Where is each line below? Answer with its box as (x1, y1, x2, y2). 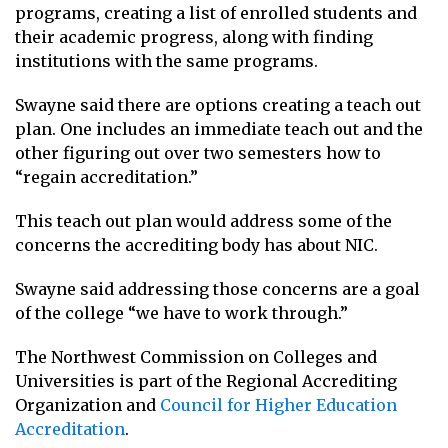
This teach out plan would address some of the (15, 210, 392, 231)
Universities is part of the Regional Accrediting (15, 370, 397, 391)
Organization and (15, 394, 160, 415)
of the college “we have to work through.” (15, 302, 348, 323)
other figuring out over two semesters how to (15, 142, 381, 163)
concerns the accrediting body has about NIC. (15, 234, 382, 255)
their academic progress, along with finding (15, 26, 373, 47)
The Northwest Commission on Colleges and (15, 346, 377, 367)
